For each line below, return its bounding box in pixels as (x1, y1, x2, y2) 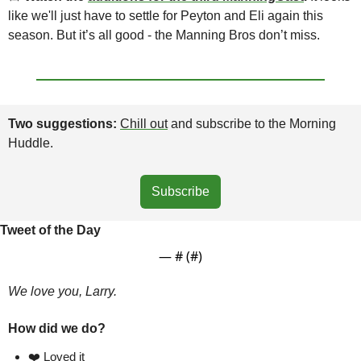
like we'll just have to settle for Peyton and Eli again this (8, 9, 323, 23)
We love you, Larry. (8, 284, 117, 299)
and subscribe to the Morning (168, 117, 336, 131)
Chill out (120, 117, 168, 131)
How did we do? (8, 322, 106, 336)
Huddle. (8, 136, 53, 151)
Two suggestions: (8, 117, 120, 131)
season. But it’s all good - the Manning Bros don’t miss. (8, 28, 320, 43)
